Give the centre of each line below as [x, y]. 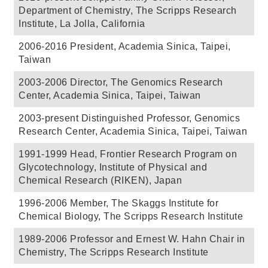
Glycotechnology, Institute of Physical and [113, 167]
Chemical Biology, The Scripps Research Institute [131, 216]
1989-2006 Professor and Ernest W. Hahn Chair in [132, 239]
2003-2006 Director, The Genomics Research [121, 82]
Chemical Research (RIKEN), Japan [100, 180]
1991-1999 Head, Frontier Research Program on [128, 154]
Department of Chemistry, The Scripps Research [128, 10]
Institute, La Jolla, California [82, 23]
